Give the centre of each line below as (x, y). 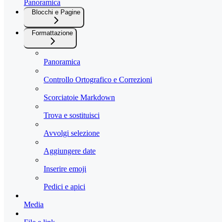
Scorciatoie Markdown (79, 98)
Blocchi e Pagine (56, 12)
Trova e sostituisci (72, 115)
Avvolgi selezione (72, 133)
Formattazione (52, 33)
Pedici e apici (64, 187)
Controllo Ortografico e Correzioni (98, 80)
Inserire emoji (65, 169)
